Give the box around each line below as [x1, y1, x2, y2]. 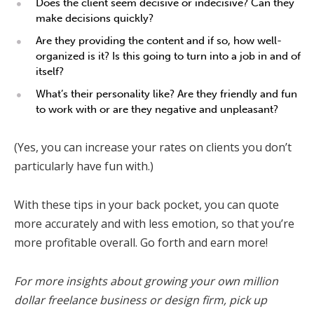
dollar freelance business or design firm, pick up [14, 292, 267, 308]
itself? [36, 65, 64, 78]
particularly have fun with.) [14, 158, 153, 174]
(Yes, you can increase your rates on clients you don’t [14, 139, 292, 155]
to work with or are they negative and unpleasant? [36, 103, 278, 116]
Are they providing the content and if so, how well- [36, 34, 282, 47]
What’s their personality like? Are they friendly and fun [36, 88, 297, 100]
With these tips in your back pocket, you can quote [14, 197, 279, 212]
